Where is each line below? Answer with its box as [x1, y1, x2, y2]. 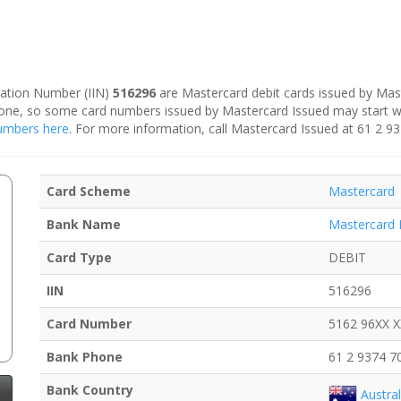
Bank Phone [47, 348, 123, 366]
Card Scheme [47, 183, 131, 200]
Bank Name [47, 216, 121, 234]
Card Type [47, 249, 112, 267]
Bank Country [47, 381, 133, 399]
